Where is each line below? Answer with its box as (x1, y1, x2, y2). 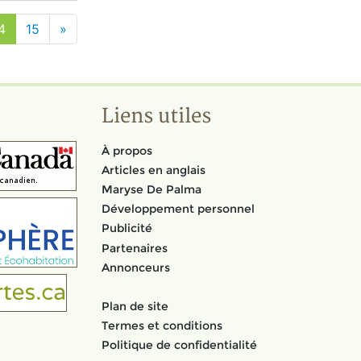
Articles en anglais (102, 162, 205, 177)
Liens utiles (102, 104, 211, 129)
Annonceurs (102, 259, 170, 275)
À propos (102, 143, 152, 158)
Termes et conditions (102, 318, 222, 334)
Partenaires (102, 240, 168, 255)
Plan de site (102, 298, 168, 313)
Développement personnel (102, 201, 255, 217)
